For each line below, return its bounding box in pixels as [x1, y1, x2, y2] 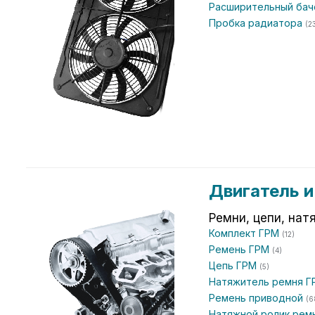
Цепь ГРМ [209, 259, 259, 271]
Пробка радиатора [209, 17, 305, 29]
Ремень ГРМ [209, 243, 272, 255]
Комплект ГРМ [209, 227, 282, 239]
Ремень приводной [209, 292, 306, 304]
